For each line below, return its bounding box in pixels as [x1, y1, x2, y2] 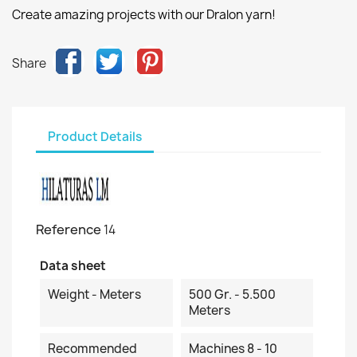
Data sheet [40, 257, 106, 274]
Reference [36, 221, 101, 238]
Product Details [48, 127, 142, 145]
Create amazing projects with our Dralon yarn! [12, 6, 276, 23]
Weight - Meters [48, 286, 141, 303]
